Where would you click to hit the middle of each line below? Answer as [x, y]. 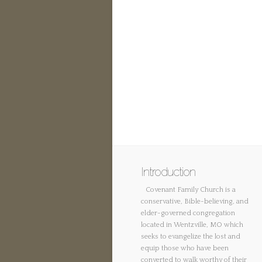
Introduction [168, 172]
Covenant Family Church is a [191, 190]
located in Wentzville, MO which [192, 225]
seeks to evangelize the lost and [191, 237]
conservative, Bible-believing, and [195, 202]
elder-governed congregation [188, 213]
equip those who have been [185, 249]
